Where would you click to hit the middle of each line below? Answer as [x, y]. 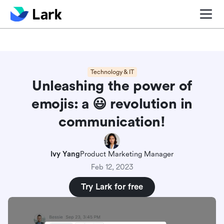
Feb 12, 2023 [112, 167]
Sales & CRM [143, 16]
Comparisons [85, 16]
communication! [112, 122]
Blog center [30, 16]
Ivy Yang [65, 154]
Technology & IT [112, 72]
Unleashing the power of [112, 86]
